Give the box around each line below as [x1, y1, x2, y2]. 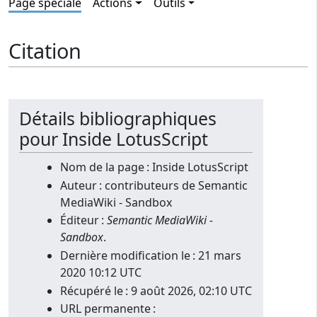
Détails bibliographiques [19, 106, 217, 131]
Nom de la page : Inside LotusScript [59, 159, 248, 175]
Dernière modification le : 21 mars [59, 248, 241, 264]
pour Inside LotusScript [19, 127, 208, 151]
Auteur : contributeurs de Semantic [59, 177, 248, 193]
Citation [8, 36, 81, 64]
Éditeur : [59, 212, 107, 229]
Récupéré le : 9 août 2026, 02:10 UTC [59, 282, 252, 299]
